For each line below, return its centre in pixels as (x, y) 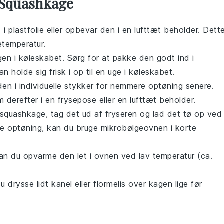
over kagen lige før (164, 184)
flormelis (110, 184)
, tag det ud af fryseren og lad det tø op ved (134, 114)
